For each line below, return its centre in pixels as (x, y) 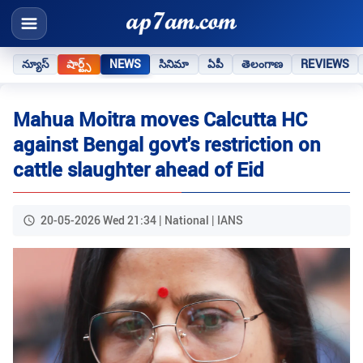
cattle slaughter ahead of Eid (139, 170)
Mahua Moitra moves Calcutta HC (160, 120)
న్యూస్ (36, 64)
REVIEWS (325, 64)
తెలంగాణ (262, 64)
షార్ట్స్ (79, 64)
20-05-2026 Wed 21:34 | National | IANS (142, 220)
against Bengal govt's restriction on (167, 145)
